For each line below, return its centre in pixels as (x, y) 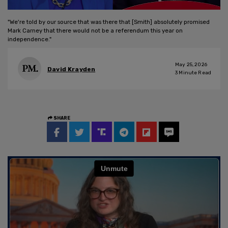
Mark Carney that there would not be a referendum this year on (95, 30)
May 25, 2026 (191, 64)
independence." (30, 39)
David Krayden (72, 69)
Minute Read (194, 73)
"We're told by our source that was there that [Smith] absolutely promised (109, 22)
